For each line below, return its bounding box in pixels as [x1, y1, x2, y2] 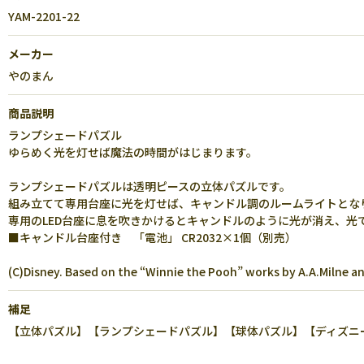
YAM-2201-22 [8, 8, 80, 24]
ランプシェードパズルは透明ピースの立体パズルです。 [8, 178, 291, 194]
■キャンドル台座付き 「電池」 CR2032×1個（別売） [8, 229, 297, 245]
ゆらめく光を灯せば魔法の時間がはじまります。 [8, 144, 258, 160]
